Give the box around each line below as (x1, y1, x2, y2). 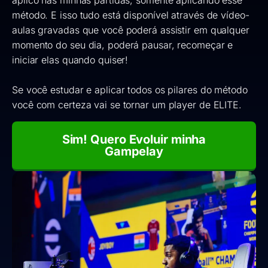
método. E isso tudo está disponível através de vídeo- (12, 8, 249, 21)
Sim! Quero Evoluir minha (62, 132, 206, 147)
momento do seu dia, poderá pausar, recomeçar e (12, 38, 233, 51)
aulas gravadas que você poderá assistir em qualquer (12, 23, 249, 36)
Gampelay (104, 144, 164, 159)
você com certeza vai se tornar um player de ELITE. (12, 98, 242, 111)
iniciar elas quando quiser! (12, 53, 129, 66)
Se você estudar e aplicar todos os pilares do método (12, 83, 248, 96)
